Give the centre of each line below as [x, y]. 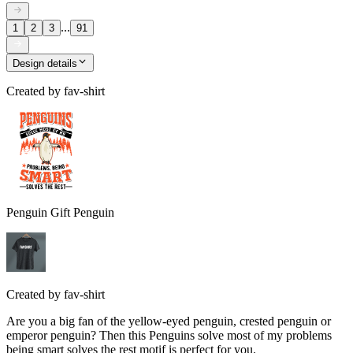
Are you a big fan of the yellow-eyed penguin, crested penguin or [169, 321]
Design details [45, 63]
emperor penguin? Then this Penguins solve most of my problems [169, 335]
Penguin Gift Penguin [60, 212]
